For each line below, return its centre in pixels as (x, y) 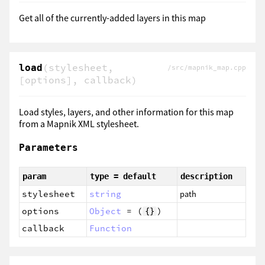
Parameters (49, 148)
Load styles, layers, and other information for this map (126, 112)
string (105, 194)
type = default (123, 176)
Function (111, 228)
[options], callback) (78, 80)
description (206, 176)
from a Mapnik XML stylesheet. (79, 124)
